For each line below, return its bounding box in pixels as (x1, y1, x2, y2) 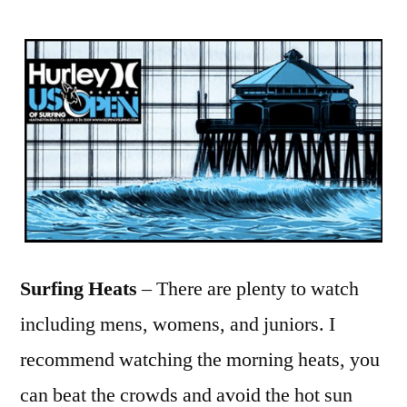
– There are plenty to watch (137, 275, 359, 302)
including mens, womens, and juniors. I (20, 311, 335, 337)
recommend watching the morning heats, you (20, 346, 380, 372)
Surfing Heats (20, 275, 137, 302)
